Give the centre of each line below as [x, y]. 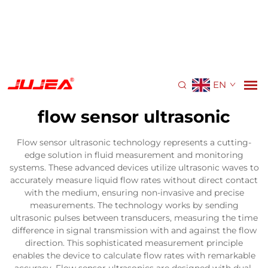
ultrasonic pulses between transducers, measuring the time [134, 218]
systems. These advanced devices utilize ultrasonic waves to [134, 167]
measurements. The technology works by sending [134, 205]
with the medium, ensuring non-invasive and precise [134, 193]
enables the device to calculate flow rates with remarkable [134, 255]
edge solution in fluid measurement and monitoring [134, 155]
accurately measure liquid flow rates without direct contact [134, 180]
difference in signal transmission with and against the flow [134, 230]
